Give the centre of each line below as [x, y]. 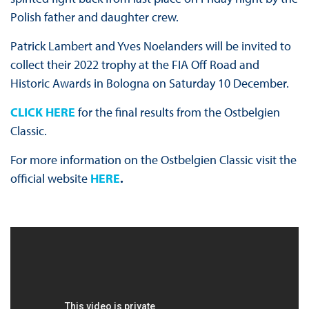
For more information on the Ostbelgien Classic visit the [153, 160]
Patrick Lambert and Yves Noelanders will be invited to [150, 46]
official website [50, 179]
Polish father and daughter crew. [94, 17]
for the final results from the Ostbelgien [177, 112]
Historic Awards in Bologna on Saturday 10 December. [149, 83]
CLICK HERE [42, 112]
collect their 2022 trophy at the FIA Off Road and [134, 65]
